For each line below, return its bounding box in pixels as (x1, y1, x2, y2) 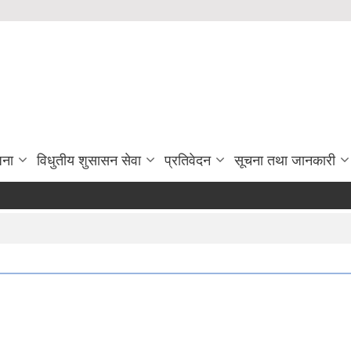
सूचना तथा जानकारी (234, 153, 335, 168)
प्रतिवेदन (165, 153, 211, 168)
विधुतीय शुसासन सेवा (37, 153, 141, 168)
